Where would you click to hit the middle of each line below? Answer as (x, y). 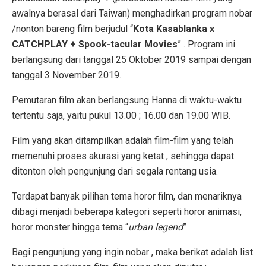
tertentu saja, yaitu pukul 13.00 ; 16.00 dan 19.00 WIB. (121, 115)
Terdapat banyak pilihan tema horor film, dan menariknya (127, 196)
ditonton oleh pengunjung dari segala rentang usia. (115, 171)
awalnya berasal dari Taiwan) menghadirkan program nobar (132, 13)
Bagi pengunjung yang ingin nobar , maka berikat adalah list (132, 252)
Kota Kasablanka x (174, 28)
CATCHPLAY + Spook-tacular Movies (95, 44)
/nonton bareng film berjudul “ (72, 28)
